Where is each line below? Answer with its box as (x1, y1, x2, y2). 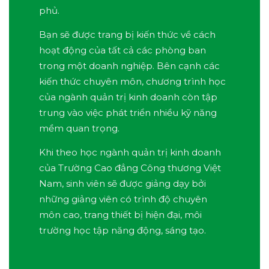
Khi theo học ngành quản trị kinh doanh (39, 146, 221, 158)
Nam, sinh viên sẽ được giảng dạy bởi (39, 177, 206, 189)
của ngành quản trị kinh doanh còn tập (39, 91, 217, 103)
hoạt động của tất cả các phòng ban (39, 44, 206, 56)
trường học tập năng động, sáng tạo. (39, 224, 206, 236)
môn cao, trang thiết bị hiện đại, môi (39, 208, 202, 220)
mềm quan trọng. (39, 122, 119, 134)
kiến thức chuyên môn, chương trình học (39, 75, 226, 87)
